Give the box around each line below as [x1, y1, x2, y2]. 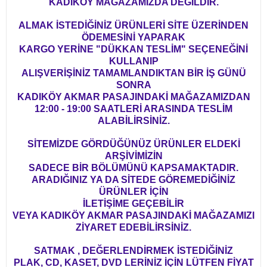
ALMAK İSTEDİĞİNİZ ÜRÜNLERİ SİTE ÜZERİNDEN [18, 20, 249, 30]
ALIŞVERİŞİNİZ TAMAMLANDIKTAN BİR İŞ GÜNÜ [21, 67, 246, 78]
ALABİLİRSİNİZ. [97, 115, 170, 126]
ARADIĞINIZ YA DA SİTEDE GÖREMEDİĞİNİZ [32, 174, 235, 185]
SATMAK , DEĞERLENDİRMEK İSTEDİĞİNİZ [34, 245, 233, 256]
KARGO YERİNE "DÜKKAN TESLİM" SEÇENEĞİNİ [19, 44, 248, 54]
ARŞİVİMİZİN [104, 150, 163, 161]
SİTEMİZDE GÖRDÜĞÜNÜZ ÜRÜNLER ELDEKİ [27, 138, 240, 149]
